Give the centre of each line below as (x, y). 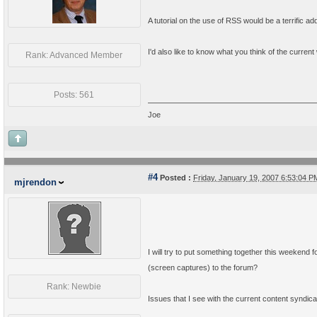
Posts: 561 (74, 95)
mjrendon (35, 182)
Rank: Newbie (74, 287)
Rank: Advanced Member (74, 55)
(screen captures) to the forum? (204, 267)
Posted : (174, 178)
